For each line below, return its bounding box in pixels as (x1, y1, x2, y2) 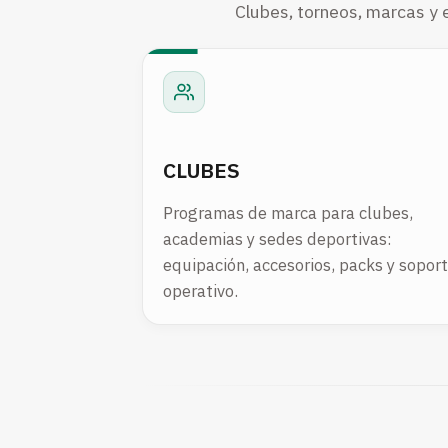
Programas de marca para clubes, (163, 202, 413, 225)
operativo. (163, 280, 238, 303)
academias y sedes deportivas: (163, 228, 392, 251)
